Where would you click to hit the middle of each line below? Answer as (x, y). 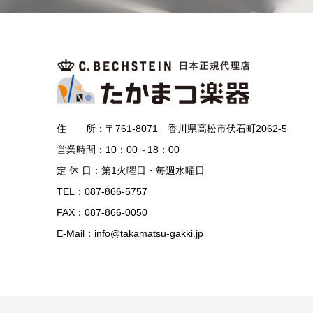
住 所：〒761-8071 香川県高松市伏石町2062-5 (172, 129)
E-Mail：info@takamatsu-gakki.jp (130, 233)
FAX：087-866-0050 (102, 212)
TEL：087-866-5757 (102, 191)
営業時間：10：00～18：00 (118, 150)
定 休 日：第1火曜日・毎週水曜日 (131, 170)
